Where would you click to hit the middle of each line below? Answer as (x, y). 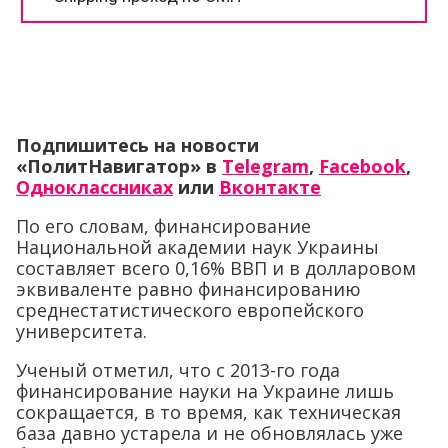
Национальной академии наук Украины (197, 247)
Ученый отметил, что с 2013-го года (178, 370)
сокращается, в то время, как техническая (208, 412)
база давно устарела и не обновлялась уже (209, 433)
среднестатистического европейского (190, 310)
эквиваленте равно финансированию (188, 289)
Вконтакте (270, 187)
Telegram (265, 166)
